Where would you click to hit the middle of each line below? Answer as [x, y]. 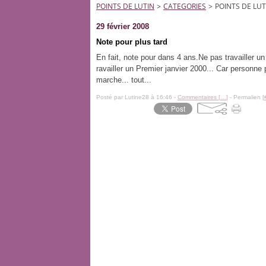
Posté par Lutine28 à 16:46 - [137, 97]
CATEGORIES [185, 6]
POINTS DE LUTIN [125, 6]
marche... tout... [124, 80]
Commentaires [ [199, 97]
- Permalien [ [246, 97]
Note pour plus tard [132, 42]
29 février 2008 [123, 26]
